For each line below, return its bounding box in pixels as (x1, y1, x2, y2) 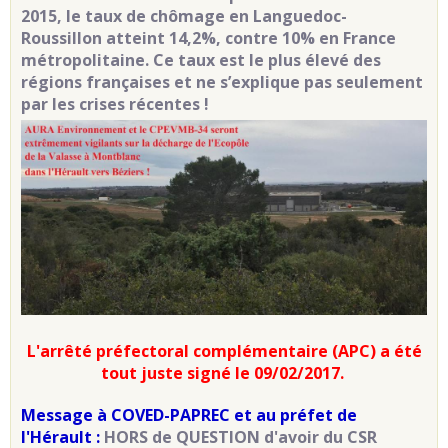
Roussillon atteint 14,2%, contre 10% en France (21, 27, 396, 50)
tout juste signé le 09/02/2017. (100, 361, 348, 384)
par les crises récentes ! (21, 93, 209, 116)
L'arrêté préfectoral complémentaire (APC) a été (26, 339, 422, 362)
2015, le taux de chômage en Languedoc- (21, 5, 347, 28)
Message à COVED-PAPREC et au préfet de (21, 403, 357, 426)
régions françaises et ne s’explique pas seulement (21, 71, 423, 94)
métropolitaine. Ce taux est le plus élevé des (21, 49, 381, 72)
